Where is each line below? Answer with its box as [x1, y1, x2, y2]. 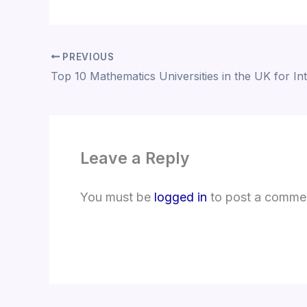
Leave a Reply [80, 149, 190, 169]
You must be [80, 190, 154, 205]
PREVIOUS [60, 51, 114, 62]
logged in [154, 190, 207, 205]
